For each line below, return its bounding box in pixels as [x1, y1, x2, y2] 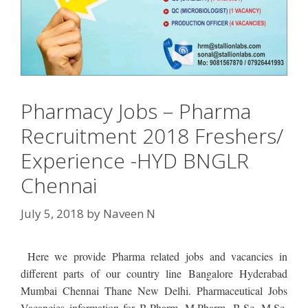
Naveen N [103, 206, 155, 222]
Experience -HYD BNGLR [21, 146, 249, 175]
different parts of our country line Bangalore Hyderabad [21, 266, 287, 281]
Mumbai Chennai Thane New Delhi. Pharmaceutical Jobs [21, 283, 287, 298]
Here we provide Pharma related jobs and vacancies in [21, 249, 287, 264]
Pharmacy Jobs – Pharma [21, 96, 251, 125]
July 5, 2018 [21, 206, 84, 222]
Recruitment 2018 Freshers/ [21, 121, 283, 150]
